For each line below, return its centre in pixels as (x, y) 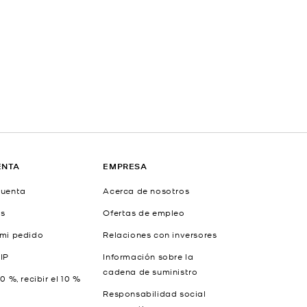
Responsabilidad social (155, 293)
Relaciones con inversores (160, 234)
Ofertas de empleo (144, 212)
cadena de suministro (150, 271)
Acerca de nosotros (146, 191)
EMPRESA (125, 166)
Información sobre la (148, 256)
